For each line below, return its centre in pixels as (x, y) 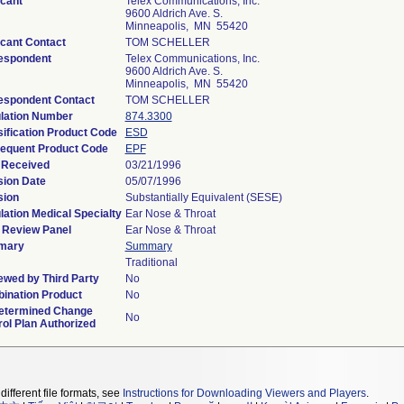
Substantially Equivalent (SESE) (203, 197)
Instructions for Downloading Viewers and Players (244, 393)
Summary (148, 246)
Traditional (151, 262)
